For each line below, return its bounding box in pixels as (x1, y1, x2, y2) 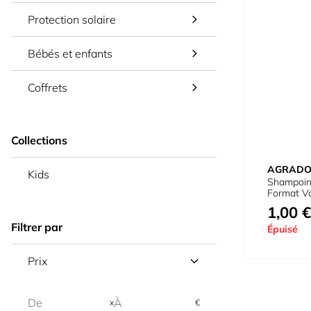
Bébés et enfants (28, 47, 112, 60)
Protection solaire (28, 12, 116, 26)
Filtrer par (11, 220, 62, 234)
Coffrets (28, 81, 67, 94)
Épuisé (267, 223, 298, 236)
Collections (11, 133, 67, 147)
